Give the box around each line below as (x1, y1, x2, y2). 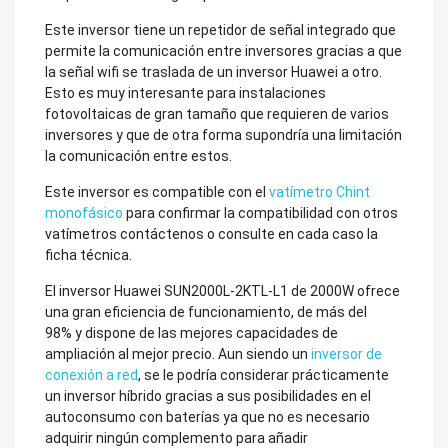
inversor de (311, 346, 382, 362)
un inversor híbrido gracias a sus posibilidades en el (45, 388, 371, 404)
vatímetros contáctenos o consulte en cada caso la (45, 226, 378, 242)
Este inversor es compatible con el (45, 184, 269, 200)
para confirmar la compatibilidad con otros (123, 205, 398, 221)
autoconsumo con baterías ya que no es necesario (45, 409, 370, 425)
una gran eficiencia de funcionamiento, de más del (45, 304, 367, 320)
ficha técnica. (45, 247, 132, 263)
